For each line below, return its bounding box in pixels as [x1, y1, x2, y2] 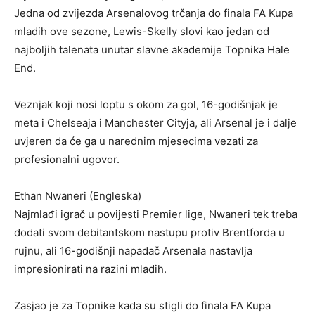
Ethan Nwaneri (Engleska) [14, 189, 141, 203]
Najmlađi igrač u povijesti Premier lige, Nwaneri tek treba [14, 207, 297, 221]
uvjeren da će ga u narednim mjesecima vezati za [14, 134, 258, 148]
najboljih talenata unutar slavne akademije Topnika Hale [14, 43, 290, 57]
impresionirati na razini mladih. [14, 262, 167, 276]
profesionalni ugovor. [14, 153, 120, 167]
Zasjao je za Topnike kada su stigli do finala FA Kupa [14, 299, 271, 313]
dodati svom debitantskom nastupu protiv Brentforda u [14, 226, 285, 240]
